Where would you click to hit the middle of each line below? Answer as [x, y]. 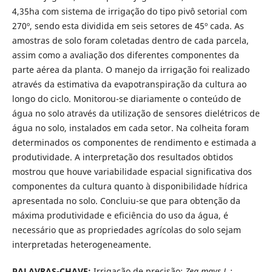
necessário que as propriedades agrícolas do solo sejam [126, 229]
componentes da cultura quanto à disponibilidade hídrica [130, 186]
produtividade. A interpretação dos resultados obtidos [122, 157]
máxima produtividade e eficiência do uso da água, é [120, 215]
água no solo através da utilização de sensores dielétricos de [136, 113]
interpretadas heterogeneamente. [81, 244]
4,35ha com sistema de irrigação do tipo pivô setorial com [129, 11]
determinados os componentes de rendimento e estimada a [134, 142]
